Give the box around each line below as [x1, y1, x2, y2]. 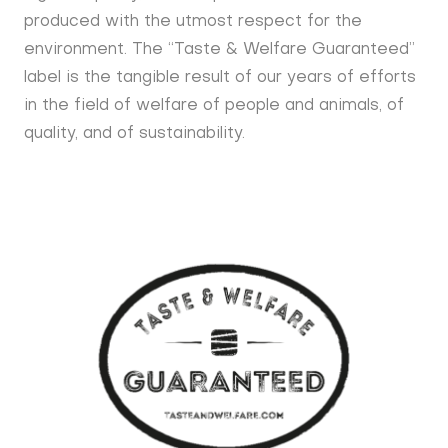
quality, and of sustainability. [23, 125, 245, 142]
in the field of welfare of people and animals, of [23, 97, 404, 114]
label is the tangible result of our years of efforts [23, 69, 416, 86]
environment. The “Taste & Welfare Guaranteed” [23, 41, 415, 58]
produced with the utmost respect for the [23, 13, 362, 30]
